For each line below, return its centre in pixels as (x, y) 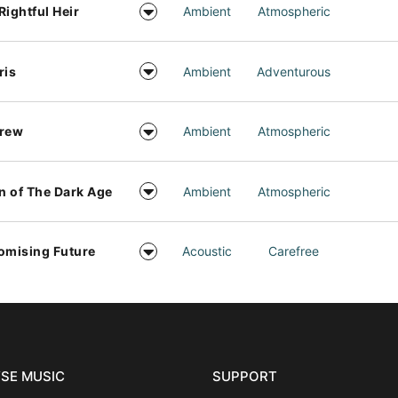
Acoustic (207, 251)
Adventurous (294, 71)
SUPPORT (245, 376)
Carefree (294, 251)
